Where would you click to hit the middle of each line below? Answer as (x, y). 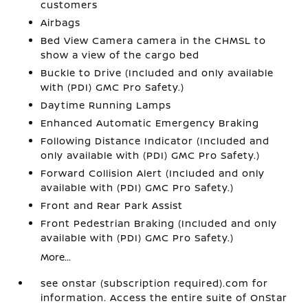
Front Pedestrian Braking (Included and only (159, 223)
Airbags (61, 22)
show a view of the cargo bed (120, 54)
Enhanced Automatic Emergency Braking (150, 122)
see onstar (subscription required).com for (155, 283)
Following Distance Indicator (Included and (155, 140)
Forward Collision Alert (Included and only (153, 173)
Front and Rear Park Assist (112, 205)
